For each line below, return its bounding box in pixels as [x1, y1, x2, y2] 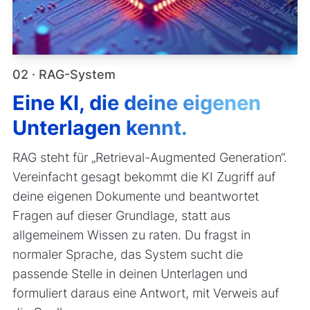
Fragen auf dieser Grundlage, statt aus [12, 208, 230, 223]
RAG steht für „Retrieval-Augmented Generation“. [12, 149, 287, 165]
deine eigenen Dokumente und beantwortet [12, 188, 259, 203]
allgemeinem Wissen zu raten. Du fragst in [12, 227, 250, 242]
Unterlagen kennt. [12, 115, 188, 140]
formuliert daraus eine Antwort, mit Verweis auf [12, 285, 279, 300]
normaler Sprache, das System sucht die [12, 246, 243, 262]
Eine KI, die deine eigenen [12, 90, 261, 116]
